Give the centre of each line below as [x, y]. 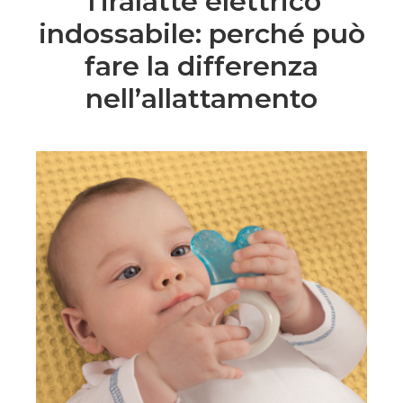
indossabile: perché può [201, 33]
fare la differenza [201, 66]
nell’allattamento [201, 98]
